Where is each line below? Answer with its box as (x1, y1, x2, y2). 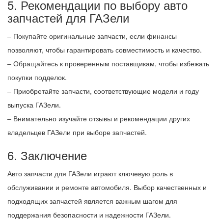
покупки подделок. (7, 72, 67, 82)
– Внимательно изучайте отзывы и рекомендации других (7, 113, 190, 123)
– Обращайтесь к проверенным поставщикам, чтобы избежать (7, 58, 209, 68)
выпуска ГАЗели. (7, 99, 61, 110)
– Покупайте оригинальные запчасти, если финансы (7, 30, 177, 41)
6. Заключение (7, 146, 87, 164)
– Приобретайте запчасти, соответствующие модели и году (7, 85, 199, 96)
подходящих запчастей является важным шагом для (7, 195, 177, 206)
